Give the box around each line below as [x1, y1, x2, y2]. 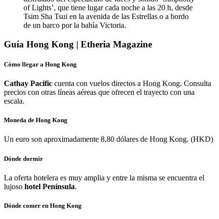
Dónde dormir [4, 154, 43, 162]
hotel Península [24, 182, 75, 191]
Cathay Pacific [4, 79, 52, 88]
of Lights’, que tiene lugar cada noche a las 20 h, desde [23, 3, 193, 12]
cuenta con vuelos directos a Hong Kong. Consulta [52, 79, 211, 88]
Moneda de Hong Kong [4, 116, 67, 124]
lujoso [4, 182, 24, 191]
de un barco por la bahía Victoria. [23, 21, 126, 29]
